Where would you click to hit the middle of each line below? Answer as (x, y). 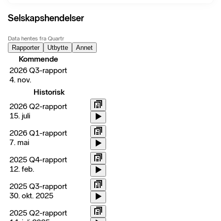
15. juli (20, 116)
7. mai (19, 143)
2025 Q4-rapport (38, 160)
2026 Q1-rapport (38, 133)
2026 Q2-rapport (38, 107)
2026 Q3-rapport (38, 71)
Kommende (38, 59)
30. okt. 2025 (31, 196)
